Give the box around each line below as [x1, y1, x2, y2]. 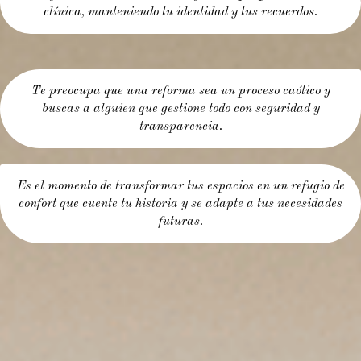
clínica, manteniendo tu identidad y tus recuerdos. [44, 6, 317, 19]
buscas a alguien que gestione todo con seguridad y [41, 102, 320, 116]
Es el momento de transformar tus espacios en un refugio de [16, 180, 345, 193]
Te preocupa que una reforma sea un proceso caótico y [31, 85, 330, 98]
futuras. [158, 215, 203, 229]
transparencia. [139, 120, 222, 134]
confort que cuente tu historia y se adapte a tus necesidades [19, 197, 342, 211]
